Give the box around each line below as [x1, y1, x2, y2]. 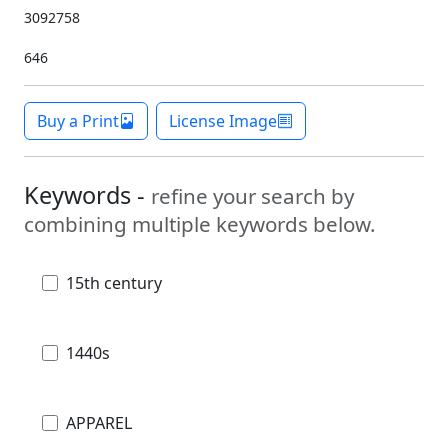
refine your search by [151, 181, 354, 210]
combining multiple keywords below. [24, 209, 376, 238]
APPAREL [66, 411, 132, 434]
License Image [169, 109, 277, 132]
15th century [66, 271, 162, 294]
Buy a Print [37, 109, 119, 132]
